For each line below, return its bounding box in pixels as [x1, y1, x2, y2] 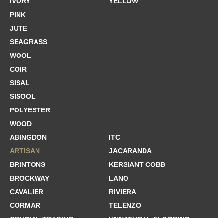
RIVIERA [109, 188, 136, 196]
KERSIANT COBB [109, 161, 165, 168]
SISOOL [10, 92, 36, 100]
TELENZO [109, 201, 141, 209]
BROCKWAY [10, 174, 49, 182]
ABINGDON [10, 133, 47, 141]
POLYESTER [10, 106, 50, 114]
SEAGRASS [10, 38, 47, 46]
